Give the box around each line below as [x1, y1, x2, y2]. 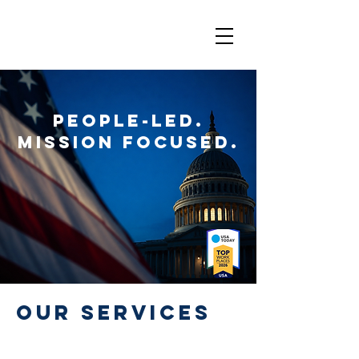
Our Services [16, 300, 212, 325]
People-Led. [52, 110, 204, 131]
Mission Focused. [17, 131, 240, 153]
